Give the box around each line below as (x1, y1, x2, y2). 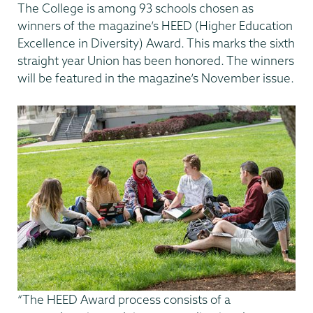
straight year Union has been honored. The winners (17, 52, 294, 68)
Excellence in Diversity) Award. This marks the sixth (17, 35, 295, 50)
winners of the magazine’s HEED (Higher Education (17, 17, 293, 33)
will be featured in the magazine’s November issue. (17, 70, 294, 85)
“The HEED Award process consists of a (17, 292, 231, 307)
